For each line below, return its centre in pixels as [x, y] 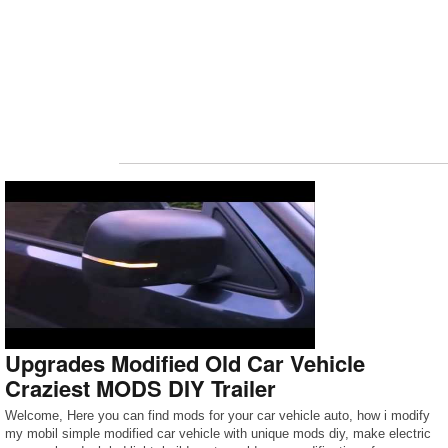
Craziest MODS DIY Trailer [140, 388]
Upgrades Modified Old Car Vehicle [185, 363]
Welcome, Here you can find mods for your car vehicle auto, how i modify [217, 415]
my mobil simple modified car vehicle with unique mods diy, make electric [218, 433]
